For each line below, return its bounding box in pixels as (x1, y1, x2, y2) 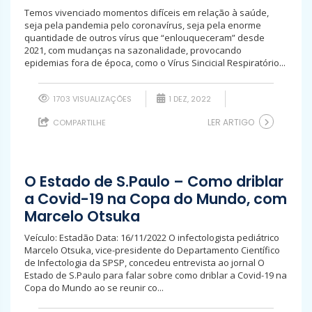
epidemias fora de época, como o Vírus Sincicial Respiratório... (24, 56, 286, 69)
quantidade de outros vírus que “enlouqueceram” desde (24, 31, 265, 44)
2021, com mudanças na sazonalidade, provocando (24, 44, 242, 56)
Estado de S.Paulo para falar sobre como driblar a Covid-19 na (24, 269, 287, 281)
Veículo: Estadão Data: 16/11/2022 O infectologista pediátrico (24, 231, 279, 244)
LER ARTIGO (208, 116, 254, 128)
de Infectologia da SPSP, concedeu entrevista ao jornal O (24, 256, 265, 269)
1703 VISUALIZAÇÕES (51, 93, 132, 104)
